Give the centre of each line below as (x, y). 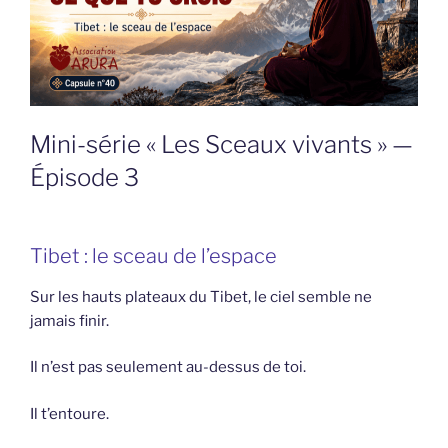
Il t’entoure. (69, 413)
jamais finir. (69, 320)
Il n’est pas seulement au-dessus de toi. (168, 367)
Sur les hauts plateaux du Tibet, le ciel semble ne (201, 296)
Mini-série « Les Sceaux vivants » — (221, 144)
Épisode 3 (84, 177)
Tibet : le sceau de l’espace (153, 255)
